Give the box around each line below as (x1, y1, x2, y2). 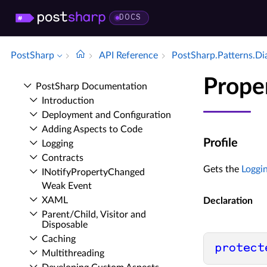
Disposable (42, 220, 88, 229)
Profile (203, 137, 238, 150)
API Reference (99, 51, 158, 60)
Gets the (203, 164, 241, 175)
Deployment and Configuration (42, 110, 171, 120)
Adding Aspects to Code (42, 125, 142, 134)
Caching (42, 234, 76, 244)
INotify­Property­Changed (42, 167, 145, 177)
